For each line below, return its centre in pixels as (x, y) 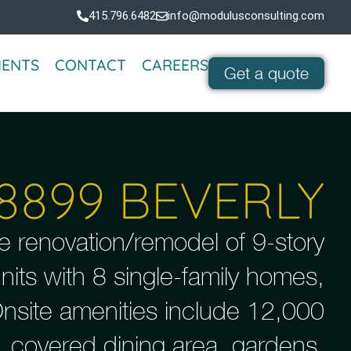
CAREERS (175, 64)
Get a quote (266, 72)
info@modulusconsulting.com (246, 16)
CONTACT (90, 64)
